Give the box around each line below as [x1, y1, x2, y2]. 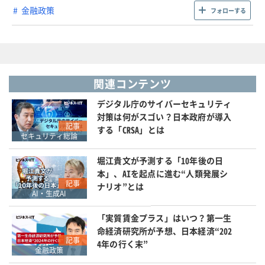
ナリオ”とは [96, 180, 144, 193]
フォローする [211, 5, 246, 15]
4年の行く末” [96, 237, 148, 250]
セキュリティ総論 [21, 131, 78, 142]
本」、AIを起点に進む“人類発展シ [96, 167, 228, 180]
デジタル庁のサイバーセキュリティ [96, 97, 232, 109]
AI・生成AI [32, 188, 67, 199]
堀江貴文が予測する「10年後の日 [96, 154, 224, 167]
